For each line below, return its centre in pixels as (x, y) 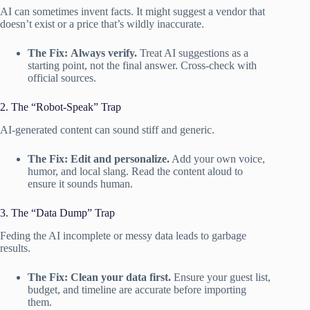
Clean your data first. (121, 277)
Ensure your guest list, (221, 277)
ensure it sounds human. (80, 183)
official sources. (62, 78)
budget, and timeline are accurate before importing (137, 289)
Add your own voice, (217, 158)
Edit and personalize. (120, 158)
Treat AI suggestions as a (193, 53)
